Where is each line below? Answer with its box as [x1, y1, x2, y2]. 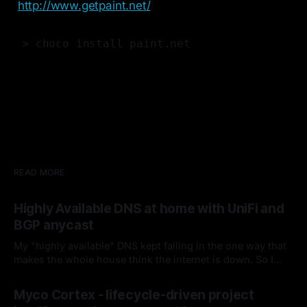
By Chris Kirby [14, 275, 72, 286]
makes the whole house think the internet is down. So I [14, 254, 273, 266]
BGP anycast [14, 217, 95, 234]
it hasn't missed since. [14, 281, 120, 293]
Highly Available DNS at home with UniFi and [14, 201, 284, 217]
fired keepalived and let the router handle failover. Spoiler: [14, 267, 285, 280]
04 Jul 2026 [85, 275, 134, 286]
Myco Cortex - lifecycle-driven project [14, 287, 254, 304]
